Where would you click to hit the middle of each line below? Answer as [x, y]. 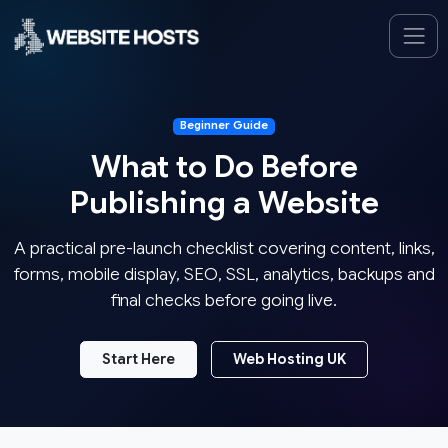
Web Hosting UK [289, 358]
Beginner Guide [224, 126]
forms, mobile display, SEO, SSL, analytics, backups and [224, 273]
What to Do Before [224, 166]
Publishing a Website [224, 202]
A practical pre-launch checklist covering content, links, [224, 247]
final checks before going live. [224, 299]
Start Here [138, 358]
